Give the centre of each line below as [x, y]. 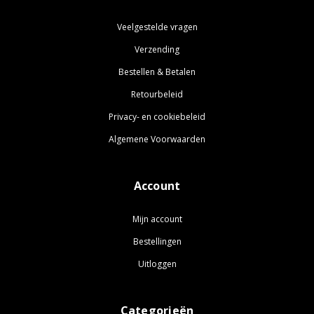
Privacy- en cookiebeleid [157, 117]
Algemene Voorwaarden [157, 139]
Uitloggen [157, 264]
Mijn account [157, 219]
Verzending [157, 50]
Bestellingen [157, 242]
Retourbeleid [157, 95]
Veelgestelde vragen [157, 27]
